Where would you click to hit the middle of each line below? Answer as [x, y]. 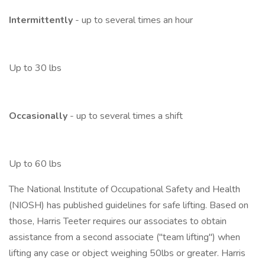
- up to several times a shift [126, 116]
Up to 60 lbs [35, 164]
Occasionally [39, 116]
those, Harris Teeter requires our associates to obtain [118, 221]
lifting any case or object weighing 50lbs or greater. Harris [127, 253]
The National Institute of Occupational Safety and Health [125, 189]
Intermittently [42, 20]
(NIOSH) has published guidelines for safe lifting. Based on [129, 205]
